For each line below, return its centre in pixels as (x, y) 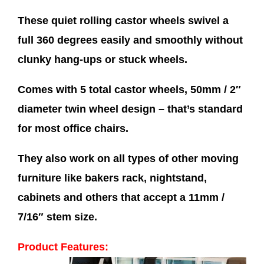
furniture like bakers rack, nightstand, (112, 178)
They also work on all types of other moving (128, 159)
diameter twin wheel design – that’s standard (130, 109)
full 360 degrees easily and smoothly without (130, 40)
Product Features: (63, 247)
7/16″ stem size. (57, 217)
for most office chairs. (73, 129)
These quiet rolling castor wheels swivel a (123, 21)
